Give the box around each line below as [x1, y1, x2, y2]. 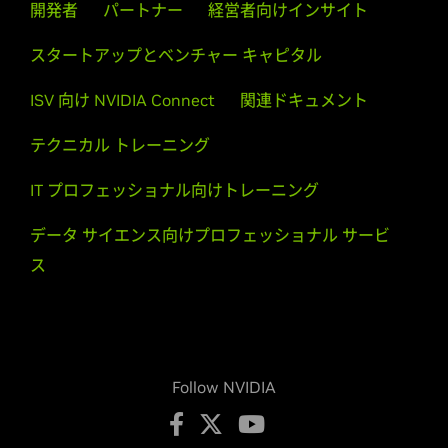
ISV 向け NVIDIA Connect [30, 90, 215, 110]
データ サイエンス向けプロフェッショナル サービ [30, 225, 390, 245]
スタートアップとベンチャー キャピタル [30, 45, 322, 65]
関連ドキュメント [240, 90, 368, 110]
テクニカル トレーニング [30, 135, 210, 155]
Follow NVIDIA [172, 377, 276, 397]
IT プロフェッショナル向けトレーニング [30, 180, 319, 200]
